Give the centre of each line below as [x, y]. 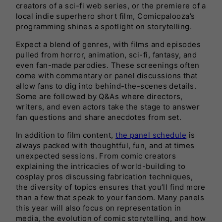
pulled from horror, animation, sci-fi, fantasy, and [106, 55]
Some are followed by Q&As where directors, [99, 96]
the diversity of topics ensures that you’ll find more [111, 187]
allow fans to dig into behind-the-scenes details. [106, 86]
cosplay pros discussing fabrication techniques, [105, 176]
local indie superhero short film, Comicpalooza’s [106, 16]
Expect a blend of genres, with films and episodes [109, 44]
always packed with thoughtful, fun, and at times [105, 145]
